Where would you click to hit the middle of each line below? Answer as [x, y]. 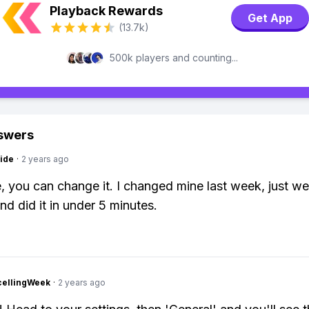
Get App [270, 18]
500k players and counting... [174, 58]
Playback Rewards [106, 11]
